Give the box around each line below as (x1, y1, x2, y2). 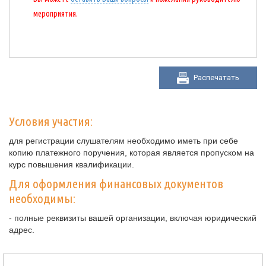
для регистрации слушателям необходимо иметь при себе (9, 136, 238, 145)
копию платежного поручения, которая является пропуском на (9, 148, 254, 157)
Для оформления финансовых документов (9, 176, 223, 191)
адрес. (9, 225, 34, 235)
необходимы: (9, 191, 75, 205)
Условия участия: (9, 114, 93, 128)
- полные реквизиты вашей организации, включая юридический (9, 213, 256, 223)
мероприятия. (33, 9, 78, 18)
